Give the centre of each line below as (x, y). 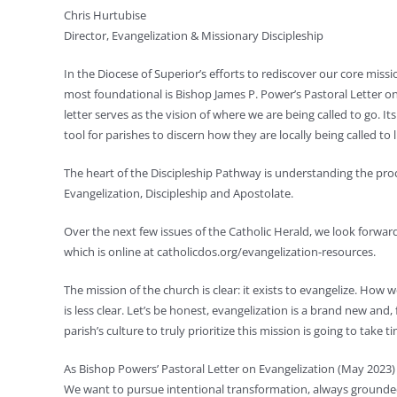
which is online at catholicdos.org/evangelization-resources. (219, 252)
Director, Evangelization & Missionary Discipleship (193, 35)
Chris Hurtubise (105, 15)
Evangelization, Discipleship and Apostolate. (178, 193)
